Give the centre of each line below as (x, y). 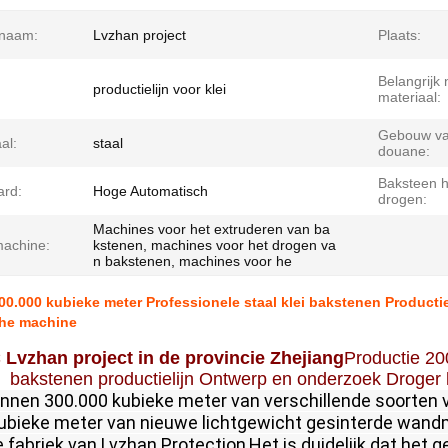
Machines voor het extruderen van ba (211, 229)
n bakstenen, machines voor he (192, 261)
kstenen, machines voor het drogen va (214, 245)
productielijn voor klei (159, 89)
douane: (404, 151)
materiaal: (409, 97)
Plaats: (399, 35)
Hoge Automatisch (150, 191)
